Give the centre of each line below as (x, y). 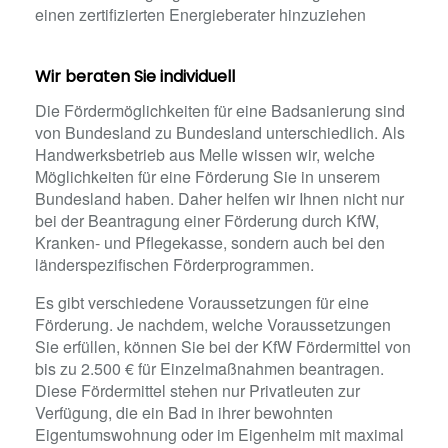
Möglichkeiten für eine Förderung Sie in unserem (207, 176)
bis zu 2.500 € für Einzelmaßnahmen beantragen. (209, 368)
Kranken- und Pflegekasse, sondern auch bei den (210, 242)
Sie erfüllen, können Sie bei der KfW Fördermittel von (223, 346)
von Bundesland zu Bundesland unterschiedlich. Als (220, 132)
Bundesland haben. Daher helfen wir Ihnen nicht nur (219, 198)
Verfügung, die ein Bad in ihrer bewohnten (184, 412)
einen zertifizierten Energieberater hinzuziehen (200, 14)
